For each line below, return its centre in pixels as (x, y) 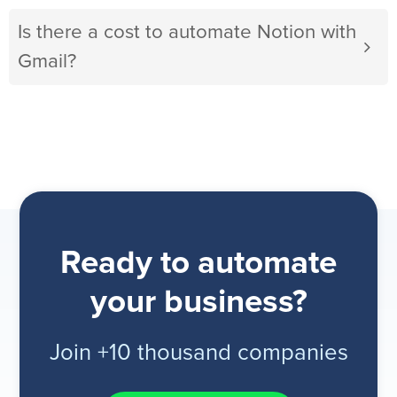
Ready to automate (198, 264)
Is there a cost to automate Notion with (187, 33)
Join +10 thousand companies (198, 354)
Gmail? (47, 62)
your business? (198, 303)
